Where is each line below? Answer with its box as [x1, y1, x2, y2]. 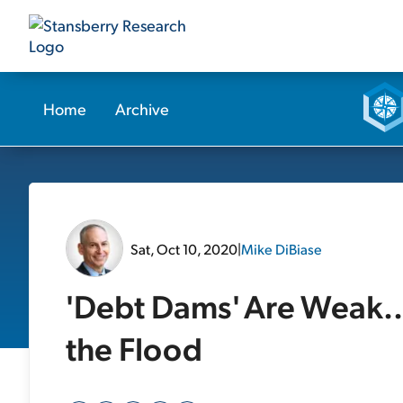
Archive [115, 98, 169, 119]
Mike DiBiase [241, 238, 322, 258]
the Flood [66, 327, 202, 369]
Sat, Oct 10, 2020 [130, 238, 237, 258]
